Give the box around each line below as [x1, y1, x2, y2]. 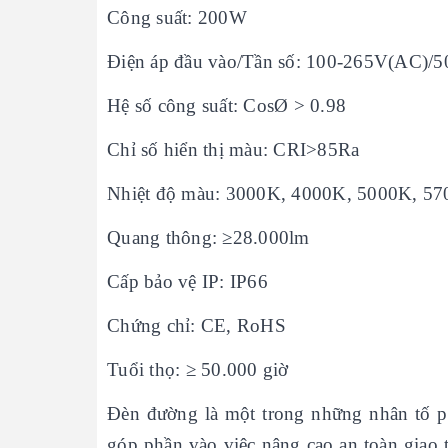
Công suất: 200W [107, 7, 247, 28]
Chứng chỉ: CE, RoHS [107, 315, 286, 336]
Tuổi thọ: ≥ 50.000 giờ [107, 359, 289, 380]
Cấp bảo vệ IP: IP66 [107, 271, 268, 292]
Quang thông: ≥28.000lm [107, 227, 310, 248]
